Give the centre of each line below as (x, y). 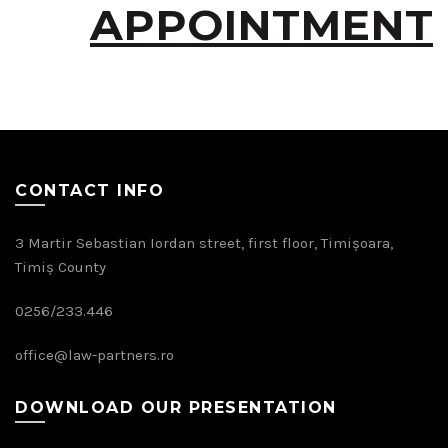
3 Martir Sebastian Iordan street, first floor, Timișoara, (204, 243)
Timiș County (60, 267)
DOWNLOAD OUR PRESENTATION (176, 407)
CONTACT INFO (89, 190)
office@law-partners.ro (94, 355)
